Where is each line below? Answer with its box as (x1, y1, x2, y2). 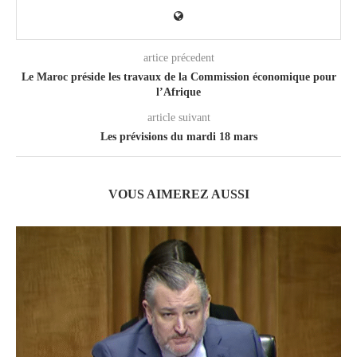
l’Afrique (156, 85, 201, 98)
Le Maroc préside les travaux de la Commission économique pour (21, 70, 336, 83)
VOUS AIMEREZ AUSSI (108, 186, 249, 201)
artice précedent (143, 51, 214, 64)
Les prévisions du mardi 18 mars (100, 130, 257, 143)
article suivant (147, 111, 210, 124)
